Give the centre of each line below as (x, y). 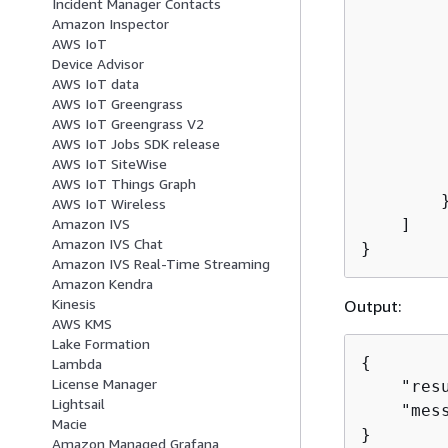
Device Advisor (98, 64)
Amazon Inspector (110, 24)
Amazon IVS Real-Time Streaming (161, 264)
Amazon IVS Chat (107, 244)
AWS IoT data (95, 84)
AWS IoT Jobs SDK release (136, 144)
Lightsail (78, 404)
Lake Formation (101, 344)
